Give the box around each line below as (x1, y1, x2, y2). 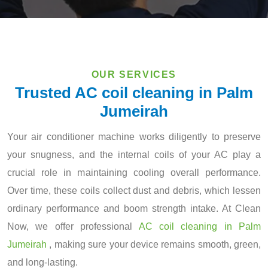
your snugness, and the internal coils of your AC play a (7, 150, 261, 160)
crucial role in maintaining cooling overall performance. (7, 167, 261, 178)
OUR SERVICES (91, 69, 177, 80)
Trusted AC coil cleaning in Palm (15, 84, 253, 102)
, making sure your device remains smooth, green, (47, 239, 261, 249)
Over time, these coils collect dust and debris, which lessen (7, 185, 261, 196)
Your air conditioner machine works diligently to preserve (7, 132, 261, 142)
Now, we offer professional (7, 221, 139, 232)
